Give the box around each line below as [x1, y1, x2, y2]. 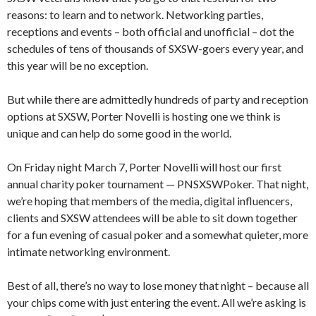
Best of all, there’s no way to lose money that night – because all [7, 279, 309, 292]
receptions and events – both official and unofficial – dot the [7, 25, 294, 38]
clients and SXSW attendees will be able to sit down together [7, 211, 298, 224]
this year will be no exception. [7, 59, 148, 72]
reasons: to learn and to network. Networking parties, [7, 8, 263, 21]
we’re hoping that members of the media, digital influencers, [7, 194, 292, 207]
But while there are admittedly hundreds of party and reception [7, 92, 308, 106]
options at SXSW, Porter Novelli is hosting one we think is [7, 109, 281, 123]
